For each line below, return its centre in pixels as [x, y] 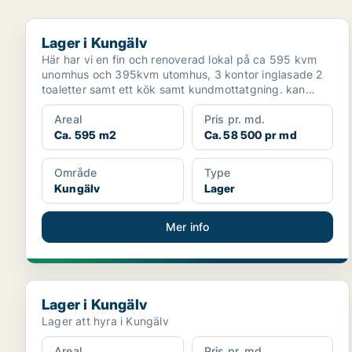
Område [76, 172]
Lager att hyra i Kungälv [105, 321]
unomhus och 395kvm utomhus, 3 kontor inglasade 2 [182, 74]
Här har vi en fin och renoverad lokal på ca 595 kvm [180, 59]
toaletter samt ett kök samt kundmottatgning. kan [174, 89]
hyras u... [66, 104]
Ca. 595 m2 [85, 135]
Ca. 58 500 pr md [250, 135]
